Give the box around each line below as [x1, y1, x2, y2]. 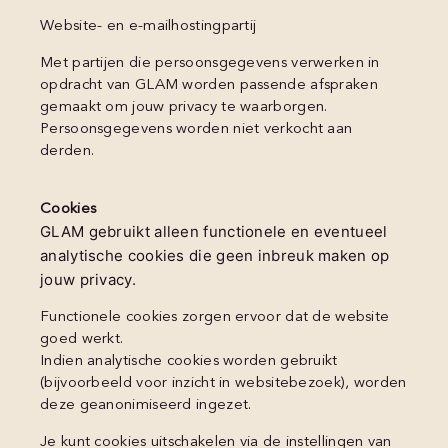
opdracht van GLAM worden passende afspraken [40, 77, 378, 93]
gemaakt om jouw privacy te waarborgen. [40, 99, 328, 115]
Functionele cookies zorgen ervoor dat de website [40, 310, 390, 326]
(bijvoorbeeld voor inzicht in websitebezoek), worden [40, 376, 407, 392]
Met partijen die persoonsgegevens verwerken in [40, 55, 380, 71]
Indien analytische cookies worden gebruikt [40, 354, 338, 370]
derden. [40, 143, 95, 159]
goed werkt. [40, 332, 124, 348]
